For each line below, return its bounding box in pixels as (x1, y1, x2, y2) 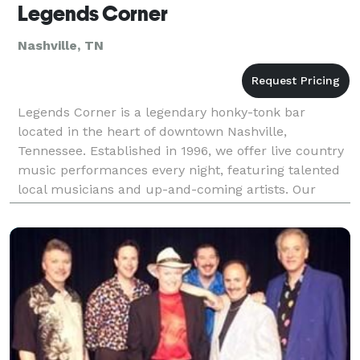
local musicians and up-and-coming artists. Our (18, 181, 316, 197)
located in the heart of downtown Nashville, (18, 123, 287, 139)
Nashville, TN (18, 37, 104, 53)
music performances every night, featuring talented (18, 162, 340, 178)
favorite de (18, 219, 84, 235)
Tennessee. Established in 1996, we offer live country (18, 142, 344, 158)
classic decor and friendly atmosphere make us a (18, 200, 325, 216)
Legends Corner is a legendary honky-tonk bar (18, 104, 305, 120)
